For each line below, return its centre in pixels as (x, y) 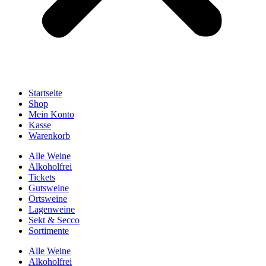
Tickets (42, 177)
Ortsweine (48, 199)
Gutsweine (49, 188)
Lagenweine (52, 209)
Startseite (45, 93)
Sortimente (49, 231)
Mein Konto (51, 114)
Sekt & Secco (54, 220)
